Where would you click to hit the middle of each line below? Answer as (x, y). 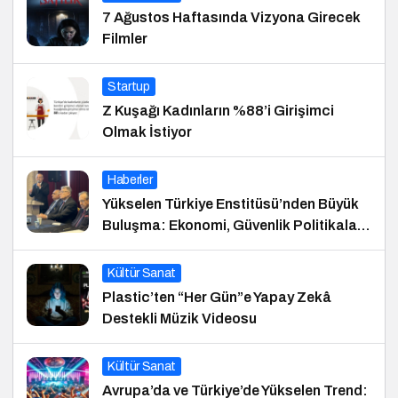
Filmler (125, 38)
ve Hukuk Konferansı (170, 246)
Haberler (130, 179)
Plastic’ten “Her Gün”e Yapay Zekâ (217, 297)
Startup (129, 86)
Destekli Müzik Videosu (179, 318)
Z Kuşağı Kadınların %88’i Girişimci (218, 110)
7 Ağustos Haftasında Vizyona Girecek (231, 17)
